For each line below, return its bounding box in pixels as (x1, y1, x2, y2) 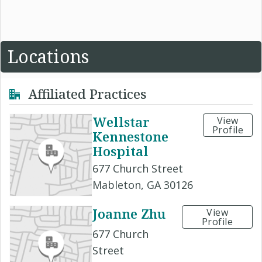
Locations (8, 44, 89, 68)
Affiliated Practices (25, 85, 147, 102)
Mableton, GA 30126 (92, 178, 193, 192)
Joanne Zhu (92, 205, 166, 223)
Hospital (92, 142, 149, 160)
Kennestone (92, 127, 168, 146)
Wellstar (92, 113, 150, 131)
